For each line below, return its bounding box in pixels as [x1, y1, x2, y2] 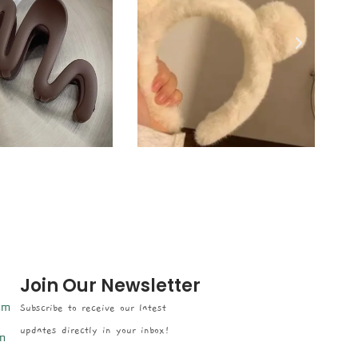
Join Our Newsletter [19, 273, 201, 299]
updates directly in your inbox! [19, 324, 169, 336]
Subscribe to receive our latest [19, 302, 166, 314]
